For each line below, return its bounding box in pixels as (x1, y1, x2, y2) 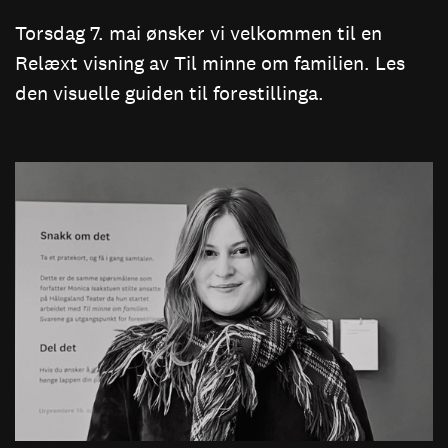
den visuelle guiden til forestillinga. (15, 81, 324, 106)
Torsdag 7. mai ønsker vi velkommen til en (15, 21, 382, 46)
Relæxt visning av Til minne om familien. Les (15, 51, 405, 76)
